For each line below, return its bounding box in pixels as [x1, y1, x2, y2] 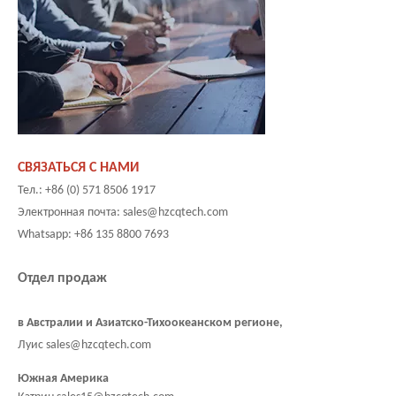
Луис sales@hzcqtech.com [18, 339, 151, 353]
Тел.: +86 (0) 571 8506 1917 [18, 184, 156, 198]
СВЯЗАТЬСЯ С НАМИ [18, 161, 139, 176]
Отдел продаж [18, 271, 107, 286]
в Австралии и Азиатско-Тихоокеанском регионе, [18, 316, 283, 331]
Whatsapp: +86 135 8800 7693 [18, 228, 169, 242]
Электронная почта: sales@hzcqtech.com [18, 206, 228, 220]
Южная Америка [18, 372, 109, 386]
